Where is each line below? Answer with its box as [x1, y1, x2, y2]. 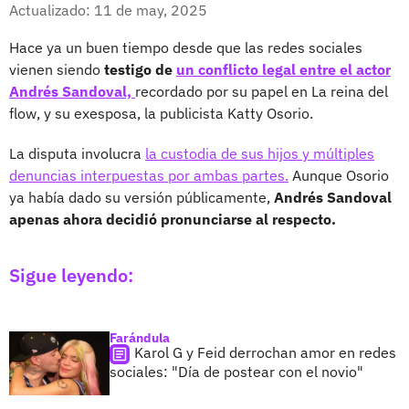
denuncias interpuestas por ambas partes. [9, 165, 288, 184]
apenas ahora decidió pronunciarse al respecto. [9, 209, 336, 228]
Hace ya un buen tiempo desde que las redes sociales [9, 37, 362, 57]
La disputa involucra [9, 143, 145, 163]
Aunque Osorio [288, 165, 389, 184]
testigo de [104, 59, 176, 79]
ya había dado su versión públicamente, [9, 187, 274, 206]
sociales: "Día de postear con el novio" [110, 362, 363, 381]
